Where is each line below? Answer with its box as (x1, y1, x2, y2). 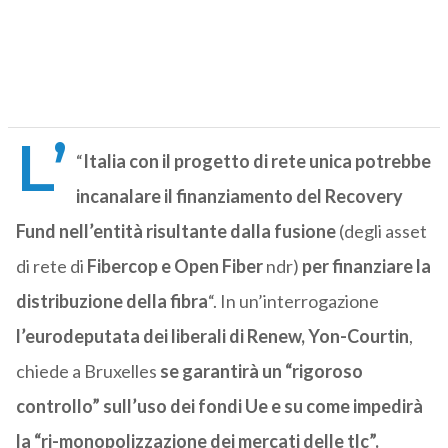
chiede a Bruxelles (15, 360, 157, 383)
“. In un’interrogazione (207, 290, 379, 313)
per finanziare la (301, 255, 431, 278)
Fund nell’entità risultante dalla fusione (15, 220, 336, 243)
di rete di (15, 255, 87, 278)
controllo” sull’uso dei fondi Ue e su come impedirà (15, 395, 423, 418)
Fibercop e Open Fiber (86, 255, 263, 278)
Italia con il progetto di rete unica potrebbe (82, 150, 431, 173)
